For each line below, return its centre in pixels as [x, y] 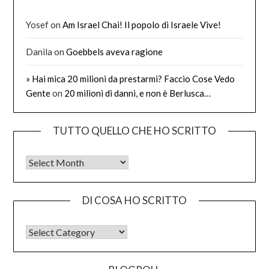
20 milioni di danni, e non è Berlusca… [138, 93]
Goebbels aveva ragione [115, 51]
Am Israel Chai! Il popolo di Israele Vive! [142, 24]
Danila [39, 51]
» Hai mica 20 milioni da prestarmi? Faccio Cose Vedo [131, 78]
